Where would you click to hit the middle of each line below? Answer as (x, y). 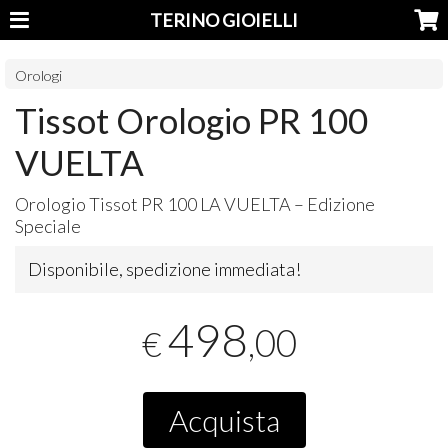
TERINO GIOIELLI (223, 20)
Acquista (224, 419)
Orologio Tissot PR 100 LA (120, 203)
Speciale (48, 225)
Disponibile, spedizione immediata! (165, 268)
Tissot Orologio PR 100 (192, 119)
